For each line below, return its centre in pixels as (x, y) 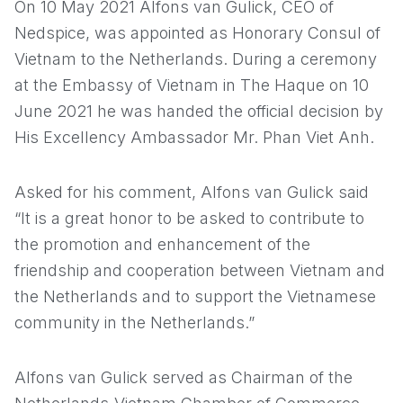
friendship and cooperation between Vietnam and (200, 270)
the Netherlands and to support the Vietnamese (195, 296)
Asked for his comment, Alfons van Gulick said (192, 192)
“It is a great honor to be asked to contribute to (189, 218)
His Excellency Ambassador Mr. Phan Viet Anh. (194, 137)
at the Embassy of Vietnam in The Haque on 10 (192, 85)
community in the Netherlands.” (134, 322)
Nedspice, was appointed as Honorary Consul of (197, 33)
